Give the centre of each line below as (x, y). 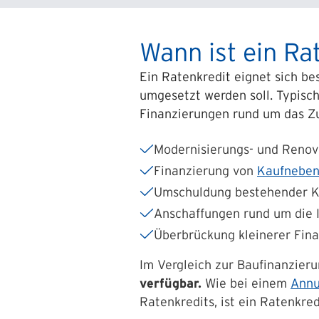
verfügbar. (171, 283)
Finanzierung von (205, 171)
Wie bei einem (246, 283)
